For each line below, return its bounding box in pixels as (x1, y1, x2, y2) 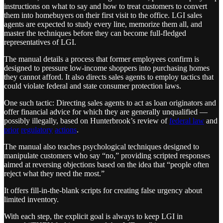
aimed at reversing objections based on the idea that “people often (4, 160, 209, 169)
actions (55, 125, 77, 134)
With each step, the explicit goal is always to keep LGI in (4, 212, 183, 221)
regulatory (21, 125, 53, 134)
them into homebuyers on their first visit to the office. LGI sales (4, 10, 202, 19)
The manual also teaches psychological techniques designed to (4, 142, 199, 151)
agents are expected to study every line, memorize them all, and (4, 19, 202, 28)
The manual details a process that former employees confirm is (4, 54, 199, 63)
